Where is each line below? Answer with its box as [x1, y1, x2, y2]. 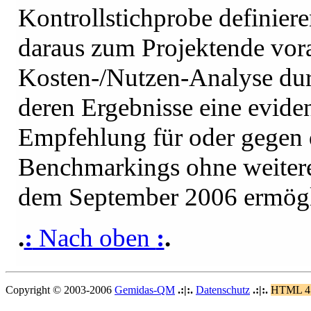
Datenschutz [196, 284, 250, 296]
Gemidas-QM [115, 284, 175, 296]
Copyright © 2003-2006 [6, 284, 115, 296]
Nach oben [32, 223, 156, 252]
